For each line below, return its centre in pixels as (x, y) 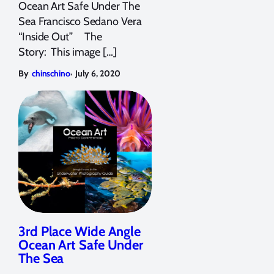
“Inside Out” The (61, 36)
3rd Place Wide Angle (80, 231)
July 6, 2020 (98, 73)
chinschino (51, 73)
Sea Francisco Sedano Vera (80, 21)
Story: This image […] (68, 52)
